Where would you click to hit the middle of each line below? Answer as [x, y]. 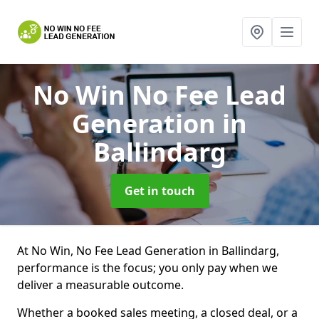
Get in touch [159, 191]
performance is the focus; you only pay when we [147, 268]
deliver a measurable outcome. [100, 285]
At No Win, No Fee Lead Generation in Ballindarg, [148, 251]
